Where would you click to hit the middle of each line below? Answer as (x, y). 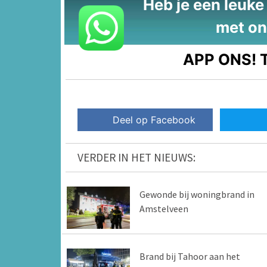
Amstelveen (164, 209)
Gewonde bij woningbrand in (197, 195)
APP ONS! (220, 59)
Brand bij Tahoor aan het (190, 256)
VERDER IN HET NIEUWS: (136, 158)
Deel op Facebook (154, 120)
